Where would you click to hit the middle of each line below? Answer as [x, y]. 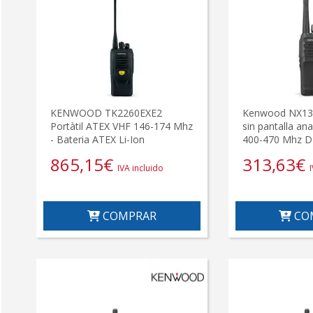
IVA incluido [140, 168]
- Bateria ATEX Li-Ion [97, 139]
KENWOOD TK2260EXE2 [106, 112]
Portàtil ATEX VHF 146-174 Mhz [122, 126]
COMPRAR [128, 216]
